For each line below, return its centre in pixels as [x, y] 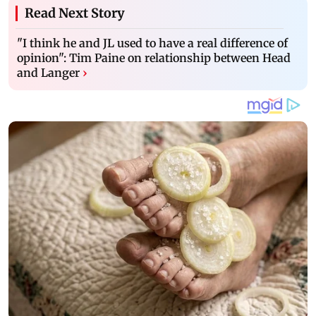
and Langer [48, 73]
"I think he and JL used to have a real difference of [152, 43]
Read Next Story [75, 13]
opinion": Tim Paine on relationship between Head [154, 58]
